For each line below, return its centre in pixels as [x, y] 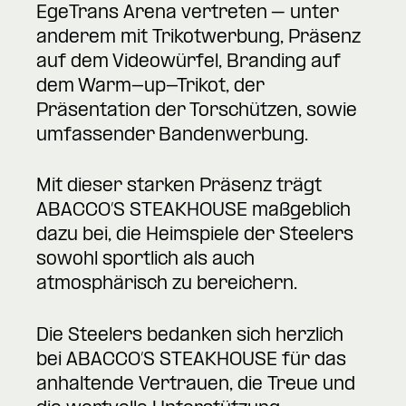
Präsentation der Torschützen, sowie [197, 111]
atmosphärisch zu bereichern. [167, 285]
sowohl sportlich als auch [145, 261]
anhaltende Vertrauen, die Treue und [196, 386]
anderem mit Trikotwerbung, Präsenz [198, 38]
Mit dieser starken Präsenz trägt [179, 187]
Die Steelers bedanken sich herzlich [190, 337]
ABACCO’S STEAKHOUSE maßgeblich [193, 212]
